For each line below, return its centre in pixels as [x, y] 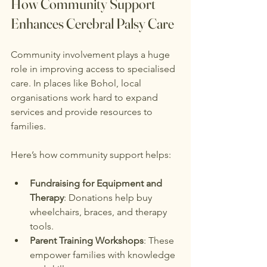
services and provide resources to [83, 111]
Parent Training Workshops [87, 240]
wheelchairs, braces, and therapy [100, 212]
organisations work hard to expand [86, 97]
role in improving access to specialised [94, 69]
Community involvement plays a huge [91, 54]
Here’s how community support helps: [91, 154]
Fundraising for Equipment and [97, 183]
